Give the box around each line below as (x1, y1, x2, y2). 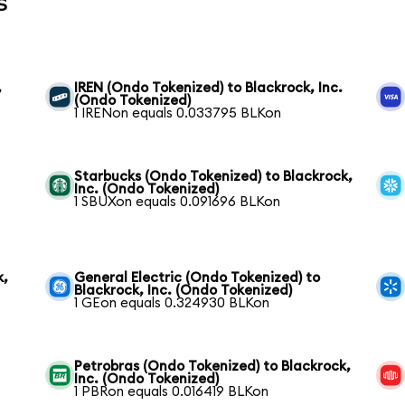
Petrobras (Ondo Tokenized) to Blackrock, (74, 360, 352, 373)
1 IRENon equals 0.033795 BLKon (74, 107, 282, 120)
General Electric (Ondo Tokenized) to (74, 271, 321, 285)
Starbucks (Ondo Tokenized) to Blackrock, (74, 170, 353, 184)
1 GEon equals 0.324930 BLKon (74, 297, 270, 310)
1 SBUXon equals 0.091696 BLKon (74, 195, 281, 209)
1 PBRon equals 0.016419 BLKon (74, 385, 269, 399)
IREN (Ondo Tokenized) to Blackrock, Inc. (74, 81, 344, 95)
